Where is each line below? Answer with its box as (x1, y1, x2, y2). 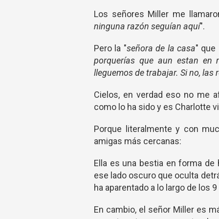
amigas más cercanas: (94, 136, 181, 146)
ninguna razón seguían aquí (94, 21, 200, 31)
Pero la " (94, 43, 127, 53)
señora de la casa (126, 43, 196, 53)
